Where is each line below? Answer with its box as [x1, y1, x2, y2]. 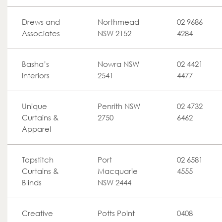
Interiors [22, 71, 50, 80]
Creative [22, 209, 53, 218]
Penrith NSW [98, 102, 140, 111]
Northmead [98, 17, 139, 26]
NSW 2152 [98, 29, 131, 38]
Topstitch [22, 155, 54, 164]
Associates [22, 29, 60, 38]
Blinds [22, 178, 42, 187]
